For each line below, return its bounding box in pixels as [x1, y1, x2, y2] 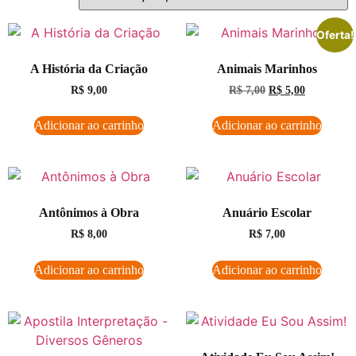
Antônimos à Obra [39, 206, 139, 220]
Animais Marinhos [217, 61, 317, 75]
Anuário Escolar [222, 206, 311, 220]
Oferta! [315, 28, 354, 41]
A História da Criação [30, 61, 148, 75]
